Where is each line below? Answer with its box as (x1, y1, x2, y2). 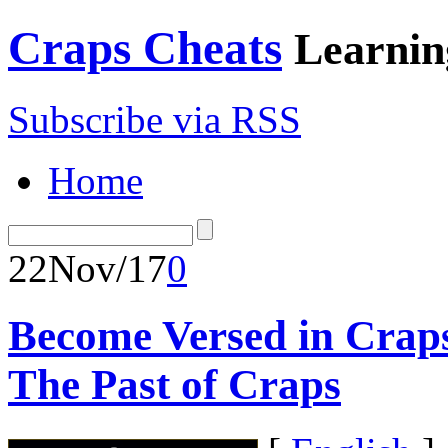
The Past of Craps (8, 360, 341, 408)
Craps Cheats (8, 22, 282, 75)
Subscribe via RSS (8, 97, 301, 141)
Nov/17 (48, 246, 167, 290)
